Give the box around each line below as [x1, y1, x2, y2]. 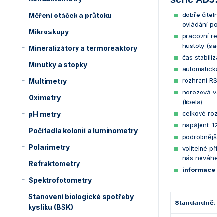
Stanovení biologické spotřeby [28, 192, 134, 201]
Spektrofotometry [29, 176, 92, 184]
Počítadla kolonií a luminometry [29, 126, 138, 135]
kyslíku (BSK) [28, 203, 73, 211]
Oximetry [29, 93, 61, 102]
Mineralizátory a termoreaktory [29, 44, 137, 52]
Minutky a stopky [29, 61, 87, 69]
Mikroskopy [29, 28, 69, 36]
